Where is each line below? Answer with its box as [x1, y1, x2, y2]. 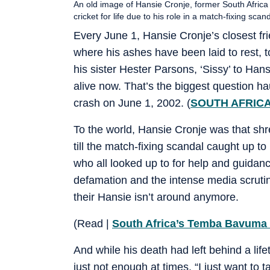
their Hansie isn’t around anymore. [74, 190, 239, 203]
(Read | [74, 217, 112, 230]
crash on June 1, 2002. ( [74, 96, 190, 109]
